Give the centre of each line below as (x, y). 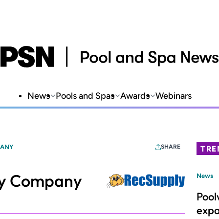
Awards (135, 96)
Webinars (174, 96)
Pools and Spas (85, 96)
